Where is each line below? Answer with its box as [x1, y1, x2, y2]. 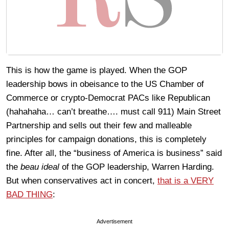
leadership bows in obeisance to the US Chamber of [6, 79, 204, 89]
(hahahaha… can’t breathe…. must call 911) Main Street [6, 107, 221, 117]
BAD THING [6, 190, 53, 200]
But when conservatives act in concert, [6, 176, 157, 186]
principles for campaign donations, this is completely [6, 134, 207, 145]
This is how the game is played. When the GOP [6, 65, 187, 76]
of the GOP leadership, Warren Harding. [59, 162, 214, 172]
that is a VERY [157, 176, 214, 186]
